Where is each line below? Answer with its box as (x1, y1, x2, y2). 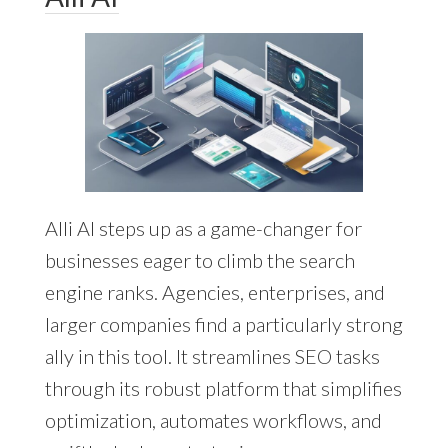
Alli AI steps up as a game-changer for (44, 216, 362, 241)
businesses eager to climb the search (44, 248, 355, 273)
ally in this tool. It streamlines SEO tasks (44, 344, 380, 369)
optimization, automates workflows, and (44, 408, 382, 433)
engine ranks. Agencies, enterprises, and (44, 280, 385, 305)
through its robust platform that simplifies (44, 376, 402, 401)
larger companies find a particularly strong (44, 312, 403, 337)
